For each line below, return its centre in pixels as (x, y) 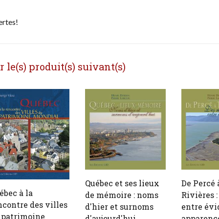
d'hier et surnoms (120, 206)
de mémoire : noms (122, 195)
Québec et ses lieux (122, 183)
